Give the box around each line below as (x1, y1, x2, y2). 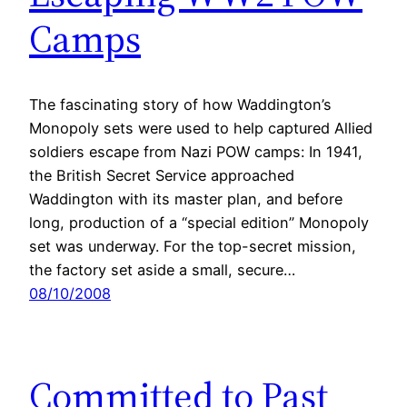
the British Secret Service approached (29, 165, 294, 184)
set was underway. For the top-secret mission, (29, 236, 356, 255)
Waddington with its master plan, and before (29, 189, 342, 208)
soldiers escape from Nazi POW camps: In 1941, (29, 142, 362, 161)
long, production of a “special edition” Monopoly (29, 213, 369, 232)
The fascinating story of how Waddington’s (29, 94, 332, 114)
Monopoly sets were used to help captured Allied (29, 118, 372, 137)
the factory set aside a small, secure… (29, 260, 295, 279)
